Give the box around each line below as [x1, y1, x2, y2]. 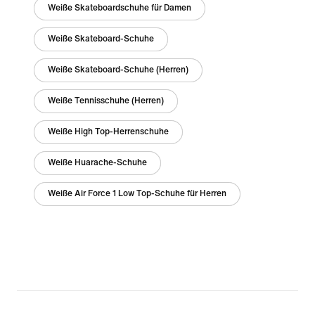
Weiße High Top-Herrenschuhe [48, 127, 169, 136]
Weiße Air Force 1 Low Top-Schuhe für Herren [48, 189, 226, 198]
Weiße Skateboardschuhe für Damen [48, 4, 191, 13]
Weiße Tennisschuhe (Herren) [48, 96, 164, 105]
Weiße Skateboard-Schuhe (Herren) [48, 65, 188, 75]
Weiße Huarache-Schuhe [48, 158, 147, 167]
